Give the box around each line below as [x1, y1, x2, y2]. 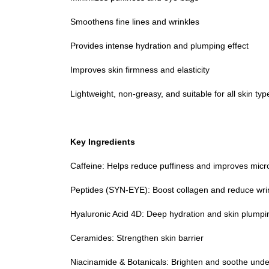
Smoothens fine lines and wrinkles [70, 17, 199, 26]
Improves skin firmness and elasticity [70, 65, 210, 74]
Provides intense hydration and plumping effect [70, 41, 249, 50]
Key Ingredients [70, 137, 135, 147]
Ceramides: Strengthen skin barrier [70, 233, 204, 243]
